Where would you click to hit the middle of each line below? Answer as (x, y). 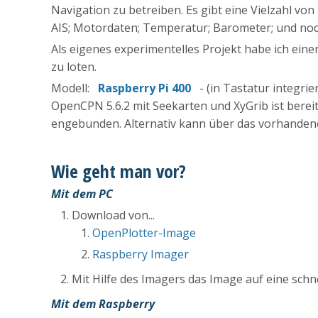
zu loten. (75, 67)
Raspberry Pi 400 (144, 88)
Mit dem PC (82, 194)
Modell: (75, 88)
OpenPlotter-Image (144, 233)
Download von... (113, 215)
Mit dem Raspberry (103, 304)
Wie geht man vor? (119, 172)
